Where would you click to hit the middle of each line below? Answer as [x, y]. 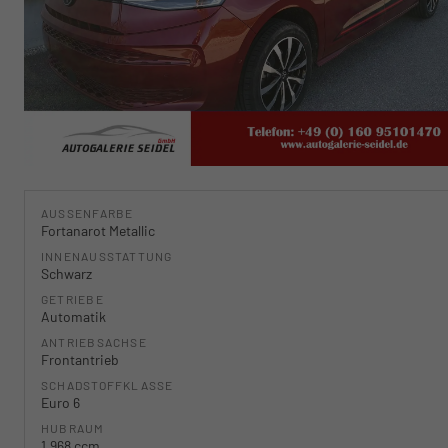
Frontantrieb [80, 360]
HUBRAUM [73, 428]
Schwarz [66, 274]
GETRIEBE [72, 299]
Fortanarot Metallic [98, 231]
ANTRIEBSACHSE [94, 342]
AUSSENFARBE [83, 213]
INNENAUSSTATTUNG [107, 256]
